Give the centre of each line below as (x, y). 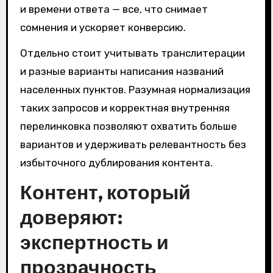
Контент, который (105, 192)
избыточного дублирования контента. (116, 163)
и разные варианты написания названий (122, 72)
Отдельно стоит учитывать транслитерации (132, 53)
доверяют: (71, 217)
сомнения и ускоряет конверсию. (103, 27)
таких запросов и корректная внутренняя (125, 108)
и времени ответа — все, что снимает (114, 9)
